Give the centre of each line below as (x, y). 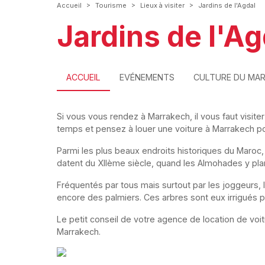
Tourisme (111, 5)
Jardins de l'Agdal (227, 5)
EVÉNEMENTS (147, 77)
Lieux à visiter (162, 5)
